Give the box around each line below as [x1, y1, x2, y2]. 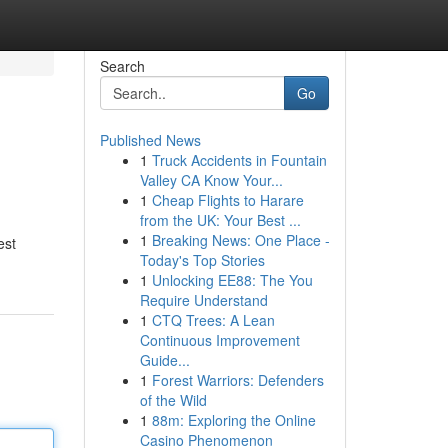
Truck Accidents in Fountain [151, 150, 327, 170]
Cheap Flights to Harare [151, 190, 304, 210]
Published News [99, 130, 201, 150]
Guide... [139, 350, 190, 370]
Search [99, 56, 145, 76]
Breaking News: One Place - [151, 230, 330, 250]
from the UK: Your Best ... [139, 210, 301, 230]
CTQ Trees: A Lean [151, 310, 275, 330]
